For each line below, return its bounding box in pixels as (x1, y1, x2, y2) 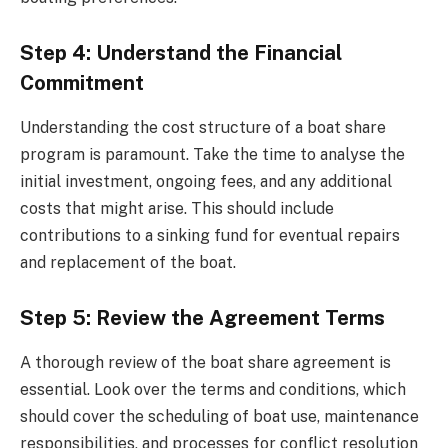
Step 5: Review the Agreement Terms (20, 306, 385, 331)
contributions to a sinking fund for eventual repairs (20, 225, 400, 245)
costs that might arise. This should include (20, 198, 334, 218)
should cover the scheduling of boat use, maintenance (20, 406, 419, 426)
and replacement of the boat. (20, 252, 236, 272)
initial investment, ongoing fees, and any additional (20, 171, 392, 191)
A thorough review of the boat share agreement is (20, 352, 391, 372)
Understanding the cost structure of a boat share (20, 117, 386, 137)
